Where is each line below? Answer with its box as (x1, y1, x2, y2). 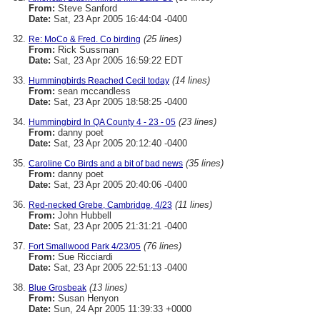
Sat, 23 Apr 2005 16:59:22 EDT (51, 55, 183, 66)
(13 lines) (89, 282, 127, 293)
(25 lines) (144, 34, 181, 44)
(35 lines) (186, 158, 224, 169)
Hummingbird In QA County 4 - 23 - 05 (29, 117, 176, 127)
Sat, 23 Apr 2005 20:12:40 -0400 (51, 138, 187, 149)
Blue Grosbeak (29, 283, 86, 293)
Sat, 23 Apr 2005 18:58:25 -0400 (51, 96, 187, 107)
